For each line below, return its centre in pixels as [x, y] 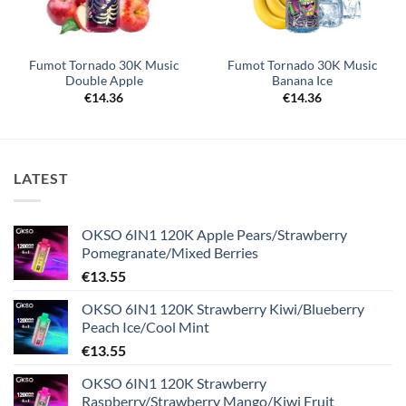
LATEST [41, 179]
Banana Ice [302, 81]
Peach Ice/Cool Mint [145, 326]
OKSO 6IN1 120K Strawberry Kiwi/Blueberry [223, 308]
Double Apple [104, 81]
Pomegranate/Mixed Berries [170, 252]
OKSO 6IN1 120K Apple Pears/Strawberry [214, 234]
